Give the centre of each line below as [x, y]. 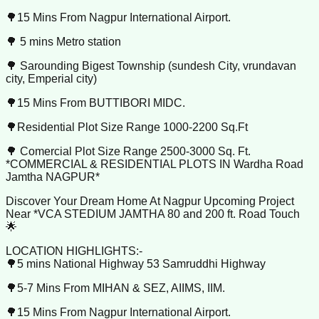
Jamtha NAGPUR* [53, 177]
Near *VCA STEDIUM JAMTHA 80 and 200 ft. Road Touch [153, 214]
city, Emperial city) [51, 79]
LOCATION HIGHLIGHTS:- [74, 251]
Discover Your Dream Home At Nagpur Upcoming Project [150, 202]
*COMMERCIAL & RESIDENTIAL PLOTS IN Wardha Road [155, 164]
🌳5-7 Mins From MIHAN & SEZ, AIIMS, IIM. [115, 288]
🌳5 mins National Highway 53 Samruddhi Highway [136, 264]
